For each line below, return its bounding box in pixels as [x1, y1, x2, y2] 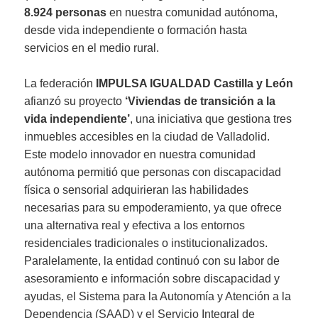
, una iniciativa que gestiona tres [130, 113, 292, 126]
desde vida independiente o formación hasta [24, 23, 248, 36]
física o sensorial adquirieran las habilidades [24, 184, 249, 197]
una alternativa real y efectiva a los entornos [24, 219, 246, 232]
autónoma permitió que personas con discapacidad [24, 166, 282, 179]
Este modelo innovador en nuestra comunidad [24, 148, 256, 161]
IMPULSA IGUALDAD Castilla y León [96, 77, 294, 90]
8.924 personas [24, 6, 107, 18]
